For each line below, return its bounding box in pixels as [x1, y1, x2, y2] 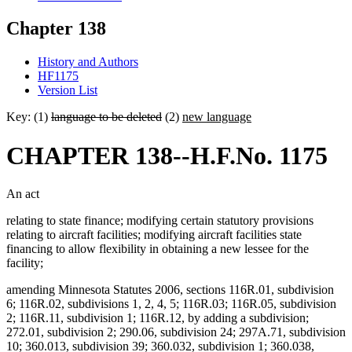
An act [6, 187, 39, 201]
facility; [6, 256, 43, 270]
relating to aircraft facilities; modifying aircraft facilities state [6, 228, 302, 242]
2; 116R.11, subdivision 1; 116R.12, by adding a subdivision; [6, 311, 309, 325]
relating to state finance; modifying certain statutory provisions [6, 214, 313, 228]
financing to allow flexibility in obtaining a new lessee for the [6, 242, 309, 256]
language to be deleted [51, 110, 162, 124]
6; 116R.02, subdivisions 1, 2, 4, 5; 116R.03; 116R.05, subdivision [6, 297, 336, 311]
